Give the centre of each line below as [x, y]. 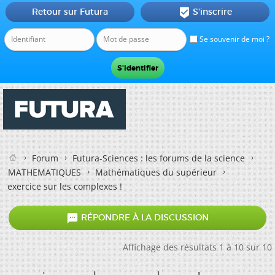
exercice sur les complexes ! [65, 186]
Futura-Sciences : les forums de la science [159, 158]
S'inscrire [212, 12]
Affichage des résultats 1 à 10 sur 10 [197, 247]
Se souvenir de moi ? [234, 39]
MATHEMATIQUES [45, 172]
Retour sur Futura [70, 12]
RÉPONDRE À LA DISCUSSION [144, 218]
